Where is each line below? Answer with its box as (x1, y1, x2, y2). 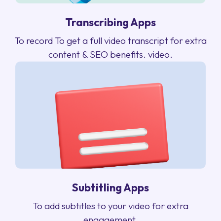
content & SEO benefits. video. (48, 48, 173, 61)
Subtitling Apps (72, 181, 149, 195)
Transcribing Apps (65, 15, 156, 30)
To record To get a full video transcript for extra (14, 35, 207, 47)
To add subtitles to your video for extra (33, 200, 188, 212)
